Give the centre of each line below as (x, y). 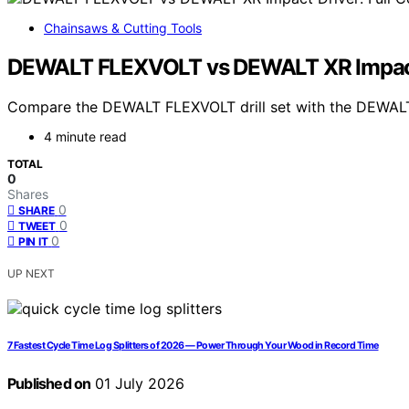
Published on (49, 384)
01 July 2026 (138, 384)
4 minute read (85, 137)
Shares (28, 194)
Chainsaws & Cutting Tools (123, 27)
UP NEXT (31, 274)
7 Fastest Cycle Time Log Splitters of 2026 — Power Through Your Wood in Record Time (193, 346)
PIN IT (33, 242)
